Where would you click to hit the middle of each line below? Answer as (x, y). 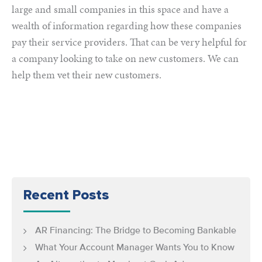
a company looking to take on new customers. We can (125, 58)
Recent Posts (66, 195)
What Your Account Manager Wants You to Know (135, 248)
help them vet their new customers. (87, 75)
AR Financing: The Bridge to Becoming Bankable (136, 231)
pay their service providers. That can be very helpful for (129, 42)
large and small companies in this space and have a (120, 9)
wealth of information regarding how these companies (127, 25)
